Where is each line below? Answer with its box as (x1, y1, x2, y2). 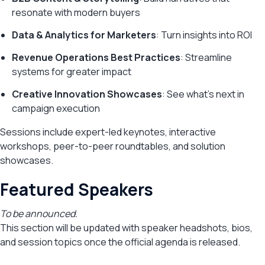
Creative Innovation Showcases (12, 88, 162, 101)
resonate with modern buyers (12, 6, 140, 20)
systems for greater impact (12, 65, 131, 79)
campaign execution (12, 102, 100, 115)
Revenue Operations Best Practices (12, 51, 180, 64)
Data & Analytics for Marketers (12, 28, 156, 42)
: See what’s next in (162, 88, 244, 101)
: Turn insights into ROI (156, 28, 252, 42)
